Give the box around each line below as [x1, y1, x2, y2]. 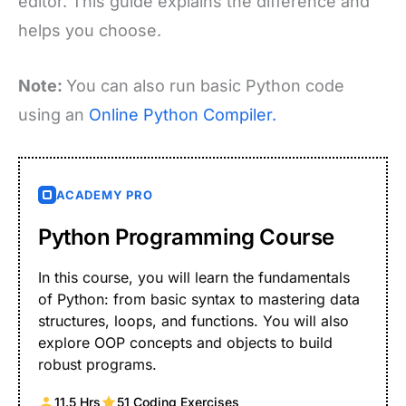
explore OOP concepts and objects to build [38, 333, 333, 352]
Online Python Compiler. [89, 104, 276, 124]
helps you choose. [18, 20, 161, 40]
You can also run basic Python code [66, 75, 344, 95]
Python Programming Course [38, 223, 335, 250]
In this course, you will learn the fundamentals [38, 267, 351, 286]
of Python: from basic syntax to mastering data [38, 289, 361, 308]
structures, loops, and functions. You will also [38, 311, 350, 330]
